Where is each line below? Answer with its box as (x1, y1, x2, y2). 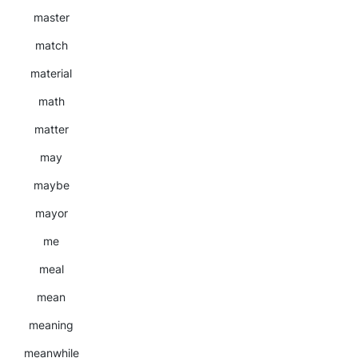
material (30, 66, 72, 80)
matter (34, 122, 69, 136)
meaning (29, 318, 74, 332)
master (33, 10, 70, 24)
